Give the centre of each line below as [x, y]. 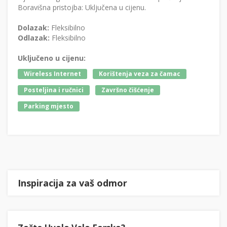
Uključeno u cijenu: [52, 58]
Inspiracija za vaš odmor [72, 183]
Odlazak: [34, 38]
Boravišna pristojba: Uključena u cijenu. [82, 8]
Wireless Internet [52, 74]
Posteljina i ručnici [54, 90]
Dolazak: [33, 28]
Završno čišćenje [128, 90]
